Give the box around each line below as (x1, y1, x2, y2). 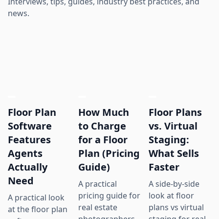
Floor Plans (149, 105, 202, 119)
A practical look (8, 192, 65, 203)
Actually (8, 160, 47, 174)
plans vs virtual (149, 201, 204, 213)
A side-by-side (149, 178, 199, 189)
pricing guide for (78, 190, 140, 201)
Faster (149, 160, 179, 174)
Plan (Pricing (78, 146, 140, 160)
